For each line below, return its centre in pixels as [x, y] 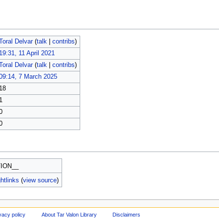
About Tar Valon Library [69, 214]
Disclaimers [127, 214]
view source [40, 180]
